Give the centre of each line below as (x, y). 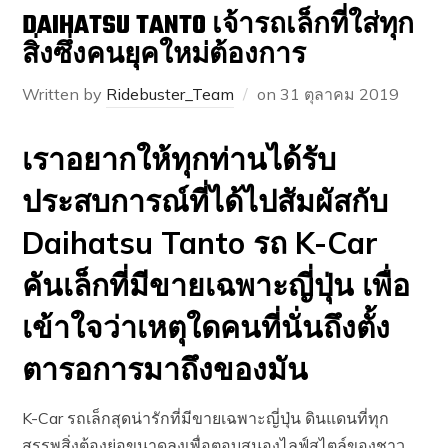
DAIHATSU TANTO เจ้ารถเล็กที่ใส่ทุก (218, 26)
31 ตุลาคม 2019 (340, 94)
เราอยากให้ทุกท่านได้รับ (179, 159)
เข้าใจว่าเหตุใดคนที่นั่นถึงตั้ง (206, 327)
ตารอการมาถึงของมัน (165, 369)
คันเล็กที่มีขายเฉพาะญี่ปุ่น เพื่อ (216, 285)
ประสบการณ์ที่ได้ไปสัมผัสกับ (205, 201)
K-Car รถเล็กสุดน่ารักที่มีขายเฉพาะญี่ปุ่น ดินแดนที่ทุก (206, 418)
